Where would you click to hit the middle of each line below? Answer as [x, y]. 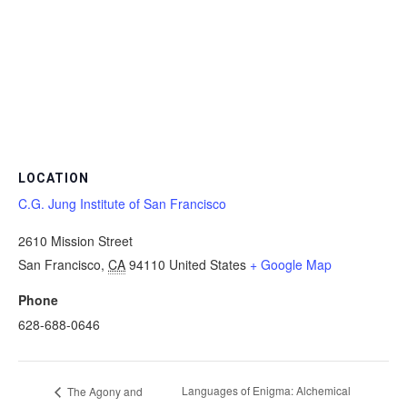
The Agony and [104, 391]
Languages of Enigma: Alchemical [266, 391]
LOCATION [54, 178]
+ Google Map [291, 264]
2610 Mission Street [75, 240]
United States [208, 264]
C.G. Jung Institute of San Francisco [122, 203]
